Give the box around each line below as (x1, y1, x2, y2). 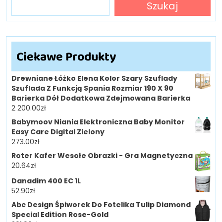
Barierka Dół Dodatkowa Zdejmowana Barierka (11, 93, 190, 103)
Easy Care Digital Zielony (11, 126, 105, 137)
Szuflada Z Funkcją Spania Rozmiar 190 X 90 (11, 83, 173, 93)
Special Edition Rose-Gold (11, 210, 109, 220)
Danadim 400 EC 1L (11, 176, 81, 186)
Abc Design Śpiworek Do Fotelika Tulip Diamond (11, 200, 191, 210)
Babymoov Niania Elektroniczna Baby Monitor (11, 116, 185, 127)
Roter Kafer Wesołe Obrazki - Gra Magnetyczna (11, 150, 193, 161)
